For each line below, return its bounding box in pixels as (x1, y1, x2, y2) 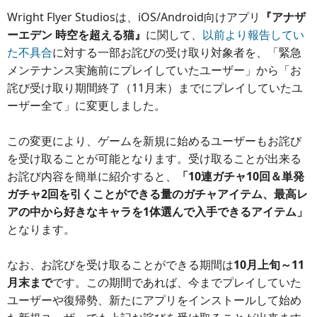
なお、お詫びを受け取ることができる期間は (7, 257, 234, 272)
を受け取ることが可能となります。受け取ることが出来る (7, 151, 301, 166)
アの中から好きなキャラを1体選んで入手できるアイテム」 (7, 204, 308, 219)
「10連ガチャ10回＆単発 (177, 168, 304, 184)
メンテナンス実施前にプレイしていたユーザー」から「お (7, 62, 301, 78)
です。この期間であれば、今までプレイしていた (52, 275, 301, 290)
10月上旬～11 (234, 257, 304, 272)
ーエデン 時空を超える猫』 (7, 27, 146, 42)
